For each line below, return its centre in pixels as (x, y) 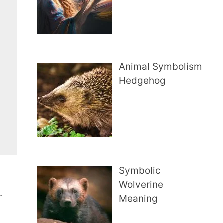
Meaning (139, 198)
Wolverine (141, 184)
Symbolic (140, 170)
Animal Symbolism (161, 67)
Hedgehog (143, 81)
